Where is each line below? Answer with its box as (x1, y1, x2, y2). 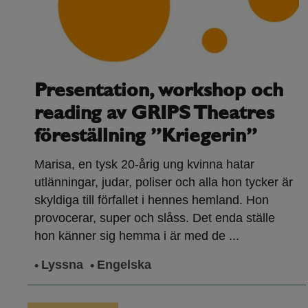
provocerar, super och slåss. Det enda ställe (34, 211, 275, 225)
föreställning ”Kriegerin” (34, 127, 257, 147)
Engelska (97, 258, 151, 272)
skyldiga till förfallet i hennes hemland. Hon (34, 193, 269, 208)
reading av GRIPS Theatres (34, 104, 274, 124)
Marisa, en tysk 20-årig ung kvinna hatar (34, 157, 254, 172)
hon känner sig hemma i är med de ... (34, 229, 239, 243)
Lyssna (41, 258, 83, 272)
